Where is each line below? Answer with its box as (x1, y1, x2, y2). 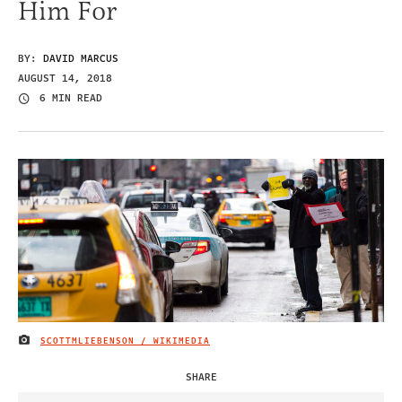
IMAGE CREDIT (17, 337, 92, 351)
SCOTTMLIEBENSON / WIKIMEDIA (40, 334, 210, 347)
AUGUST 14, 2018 (18, 70, 112, 86)
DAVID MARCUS (43, 50, 118, 66)
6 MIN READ (39, 91, 102, 107)
